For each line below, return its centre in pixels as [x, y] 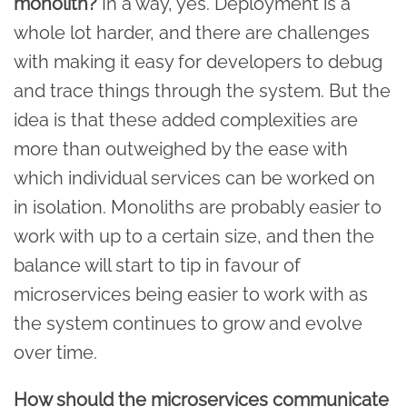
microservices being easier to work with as [191, 294]
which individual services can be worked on [194, 178]
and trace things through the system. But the [202, 90]
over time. [55, 352]
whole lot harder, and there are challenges [192, 32]
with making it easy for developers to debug [198, 61]
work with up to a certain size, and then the [194, 236]
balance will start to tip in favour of [157, 265]
